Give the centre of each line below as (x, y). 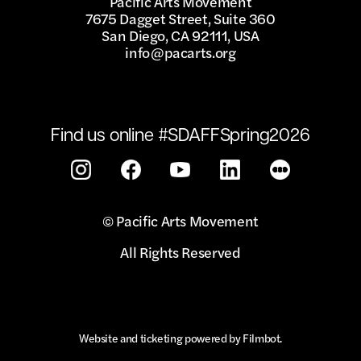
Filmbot (261, 337)
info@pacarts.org (180, 52)
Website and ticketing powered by (160, 337)
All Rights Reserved (180, 251)
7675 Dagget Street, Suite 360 (180, 18)
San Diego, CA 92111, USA (180, 35)
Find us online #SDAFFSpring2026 (180, 133)
